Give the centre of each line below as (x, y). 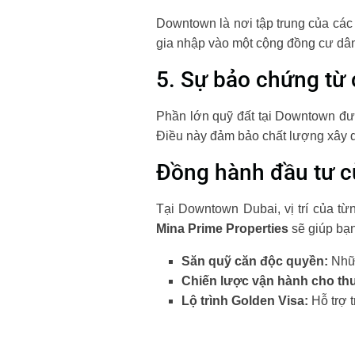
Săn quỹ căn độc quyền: (255, 261)
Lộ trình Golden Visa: (245, 301)
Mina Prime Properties (222, 229)
